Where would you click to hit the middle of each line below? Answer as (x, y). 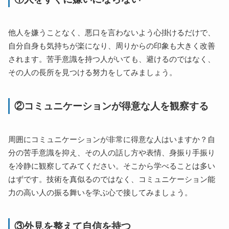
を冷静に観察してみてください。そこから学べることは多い (112, 166)
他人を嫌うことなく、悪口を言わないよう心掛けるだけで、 (112, 33)
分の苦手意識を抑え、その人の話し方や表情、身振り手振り (112, 153)
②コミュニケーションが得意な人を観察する (112, 106)
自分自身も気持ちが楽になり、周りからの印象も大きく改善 (112, 46)
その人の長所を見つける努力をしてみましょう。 (93, 73)
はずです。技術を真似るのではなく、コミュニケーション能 (112, 180)
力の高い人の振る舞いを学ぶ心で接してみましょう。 (100, 193)
